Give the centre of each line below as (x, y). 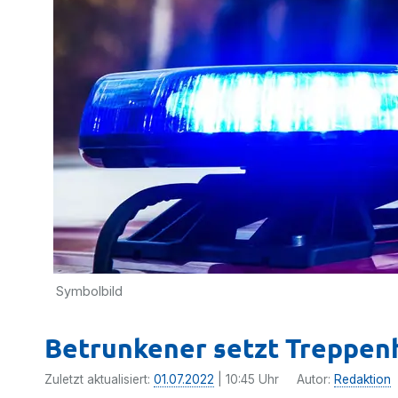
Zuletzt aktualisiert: (99, 379)
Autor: (315, 379)
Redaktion (362, 379)
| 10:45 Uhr (247, 379)
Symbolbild (89, 291)
